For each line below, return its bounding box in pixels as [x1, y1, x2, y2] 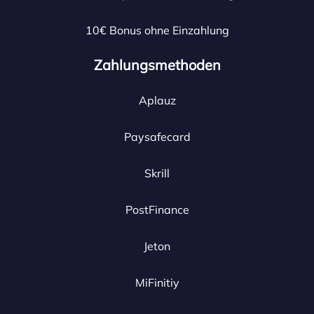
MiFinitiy [135, 275, 179, 289]
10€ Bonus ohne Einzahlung [85, 23, 229, 37]
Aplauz [138, 93, 176, 107]
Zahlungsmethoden [93, 56, 221, 74]
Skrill [144, 166, 170, 180]
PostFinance [125, 203, 189, 217]
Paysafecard [123, 130, 191, 144]
